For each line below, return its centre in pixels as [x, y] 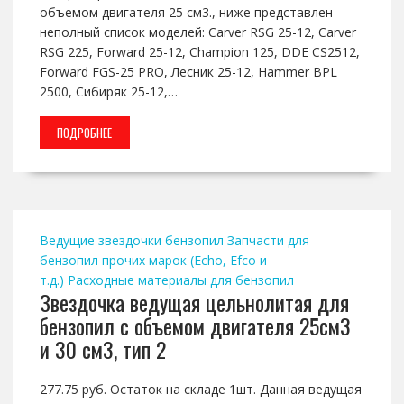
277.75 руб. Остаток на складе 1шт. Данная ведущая [200, 390]
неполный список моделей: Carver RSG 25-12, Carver [197, 32]
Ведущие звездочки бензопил [131, 241]
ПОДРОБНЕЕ [85, 133]
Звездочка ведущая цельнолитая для [194, 303]
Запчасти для [268, 241]
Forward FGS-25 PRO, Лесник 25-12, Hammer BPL [188, 72]
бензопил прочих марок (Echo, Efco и [153, 261]
